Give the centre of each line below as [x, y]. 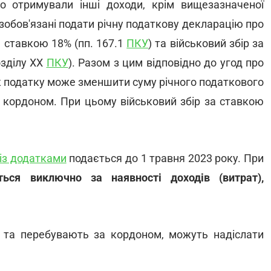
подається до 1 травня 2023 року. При [165, 158]
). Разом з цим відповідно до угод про [166, 63]
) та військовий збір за [206, 43]
